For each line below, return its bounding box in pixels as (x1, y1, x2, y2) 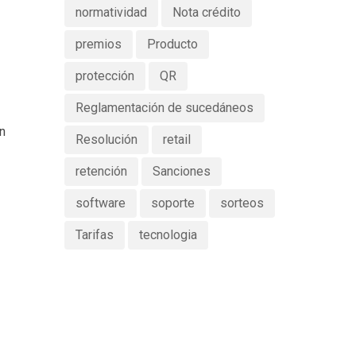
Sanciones (152, 164, 211, 179)
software (75, 195, 126, 211)
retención (75, 164, 127, 179)
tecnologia (138, 227, 197, 242)
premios (75, 37, 122, 52)
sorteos (219, 195, 264, 211)
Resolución (75, 132, 137, 147)
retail (162, 132, 191, 147)
